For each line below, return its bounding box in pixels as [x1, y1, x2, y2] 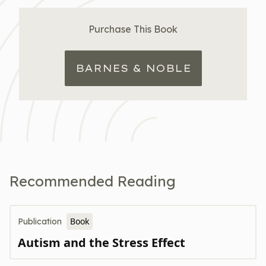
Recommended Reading [9, 172, 176, 190]
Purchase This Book [88, 23, 178, 35]
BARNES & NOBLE [75, 62, 191, 74]
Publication [18, 216, 62, 227]
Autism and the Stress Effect [18, 235, 185, 251]
